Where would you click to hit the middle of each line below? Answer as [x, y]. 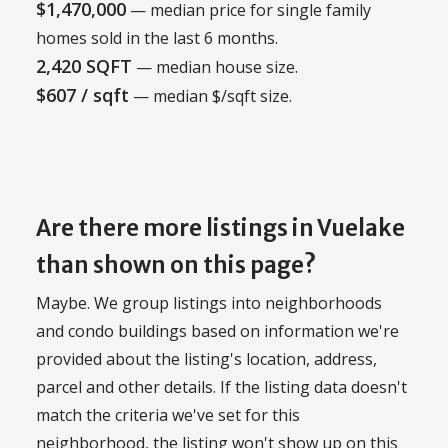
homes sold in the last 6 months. [157, 37]
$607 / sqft [82, 94]
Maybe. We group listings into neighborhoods [209, 303]
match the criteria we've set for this [168, 415]
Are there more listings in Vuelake [220, 227]
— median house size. [215, 66]
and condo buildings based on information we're [217, 331]
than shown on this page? [176, 264]
